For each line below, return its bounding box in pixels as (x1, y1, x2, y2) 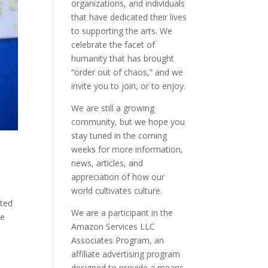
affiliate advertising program (71, 248, 181, 260)
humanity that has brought (71, 53, 175, 64)
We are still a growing (71, 102, 155, 114)
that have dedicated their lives (71, 11, 187, 23)
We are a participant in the (71, 207, 173, 218)
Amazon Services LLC (71, 221, 156, 232)
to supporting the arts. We (71, 25, 173, 36)
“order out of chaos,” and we (71, 66, 184, 78)
